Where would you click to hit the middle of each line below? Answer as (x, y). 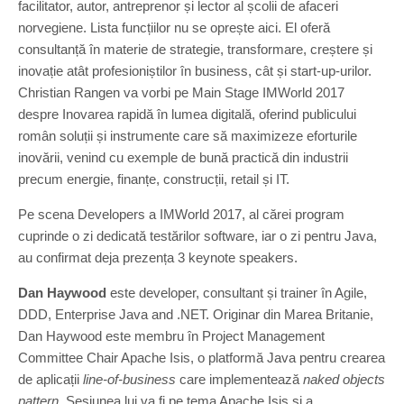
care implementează (239, 379)
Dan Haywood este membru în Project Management (171, 336)
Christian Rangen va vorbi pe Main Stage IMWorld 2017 (181, 92)
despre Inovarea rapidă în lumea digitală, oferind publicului (187, 114)
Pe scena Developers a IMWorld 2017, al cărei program (181, 214)
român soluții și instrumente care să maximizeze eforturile (188, 136)
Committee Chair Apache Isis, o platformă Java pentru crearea (202, 358)
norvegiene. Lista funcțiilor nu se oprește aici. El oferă (174, 28)
